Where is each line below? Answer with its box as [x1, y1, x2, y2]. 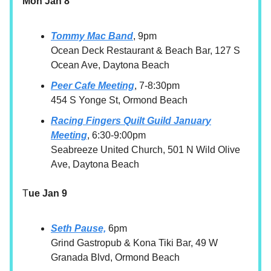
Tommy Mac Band [51, 31, 133, 42]
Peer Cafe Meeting [51, 80, 134, 91]
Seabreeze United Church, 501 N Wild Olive [51, 145, 240, 155]
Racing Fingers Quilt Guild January [51, 116, 211, 126]
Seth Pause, [51, 223, 106, 234]
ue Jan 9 [28, 188, 67, 199]
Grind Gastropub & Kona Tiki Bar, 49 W [51, 238, 218, 249]
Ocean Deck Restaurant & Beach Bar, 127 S [51, 45, 240, 56]
